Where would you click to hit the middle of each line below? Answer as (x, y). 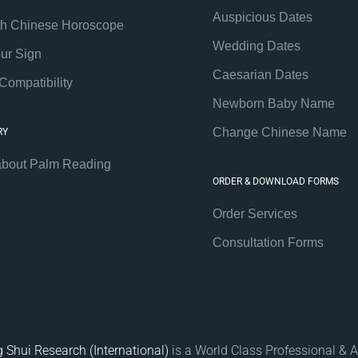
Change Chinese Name (279, 132)
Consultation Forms (268, 242)
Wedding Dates (256, 46)
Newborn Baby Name (273, 103)
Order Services (255, 213)
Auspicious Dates (262, 17)
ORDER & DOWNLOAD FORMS (275, 181)
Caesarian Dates (260, 74)
